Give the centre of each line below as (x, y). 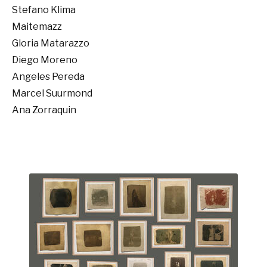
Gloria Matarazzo (51, 43)
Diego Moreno (45, 60)
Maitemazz (37, 27)
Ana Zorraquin (44, 110)
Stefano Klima (44, 10)
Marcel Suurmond (52, 93)
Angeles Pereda (48, 77)
